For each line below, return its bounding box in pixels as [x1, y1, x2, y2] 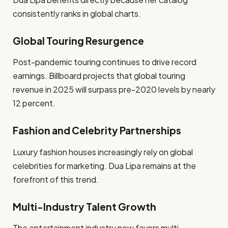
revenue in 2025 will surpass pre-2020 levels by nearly [13, 84, 215, 95]
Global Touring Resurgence [13, 34, 144, 47]
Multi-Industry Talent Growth [13, 200, 156, 213]
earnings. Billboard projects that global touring [13, 70, 185, 81]
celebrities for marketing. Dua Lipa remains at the [13, 160, 196, 171]
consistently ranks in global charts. [13, 8, 141, 19]
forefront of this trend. [13, 174, 99, 185]
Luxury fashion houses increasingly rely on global [13, 146, 193, 157]
